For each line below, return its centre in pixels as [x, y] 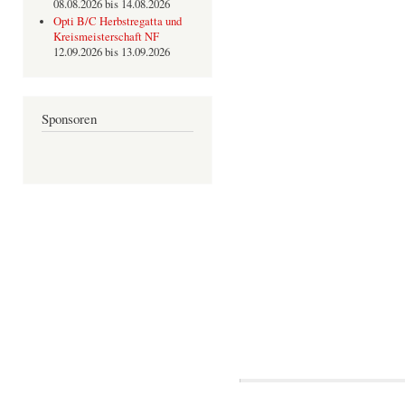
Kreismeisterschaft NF [106, 37]
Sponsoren [69, 118]
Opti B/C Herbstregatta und [117, 22]
